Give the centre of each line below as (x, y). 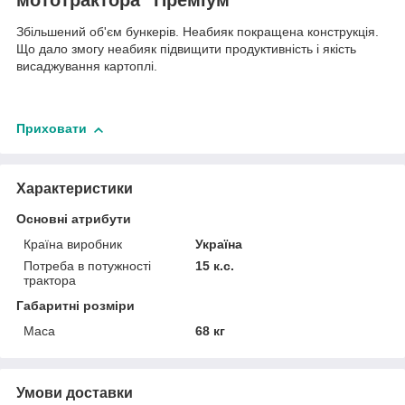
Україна (219, 244)
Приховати (52, 129)
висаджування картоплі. (87, 66)
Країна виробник (73, 244)
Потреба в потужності (87, 265)
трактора (50, 280)
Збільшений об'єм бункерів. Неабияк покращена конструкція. (198, 32)
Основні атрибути (74, 218)
